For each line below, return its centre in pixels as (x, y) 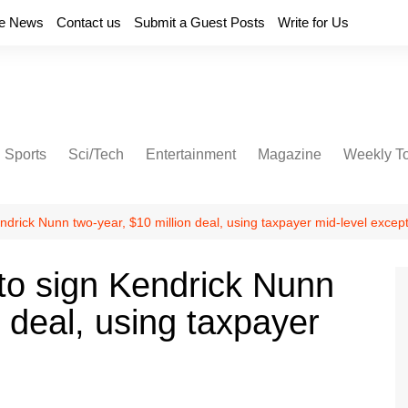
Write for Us (313, 22)
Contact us (89, 22)
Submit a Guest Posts (199, 22)
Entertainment (191, 154)
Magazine (290, 154)
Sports (25, 154)
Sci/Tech (96, 154)
